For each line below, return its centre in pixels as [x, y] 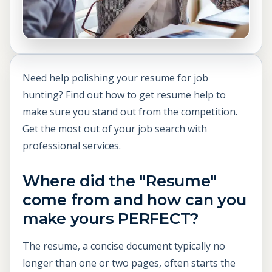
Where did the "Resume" [120, 180]
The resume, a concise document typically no [124, 246]
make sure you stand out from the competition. [130, 111]
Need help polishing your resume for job [115, 77]
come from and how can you [134, 199]
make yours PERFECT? [111, 218]
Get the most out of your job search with [115, 128]
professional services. [72, 145]
